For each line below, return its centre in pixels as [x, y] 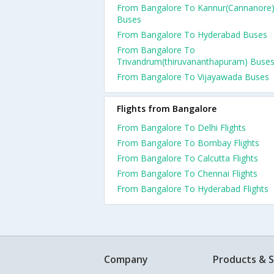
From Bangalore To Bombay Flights [188, 143]
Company [126, 259]
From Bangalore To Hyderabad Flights [193, 189]
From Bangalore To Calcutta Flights [187, 158]
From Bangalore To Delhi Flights [181, 128]
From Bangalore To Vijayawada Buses [193, 77]
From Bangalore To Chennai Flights [187, 173]
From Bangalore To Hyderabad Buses [192, 35]
